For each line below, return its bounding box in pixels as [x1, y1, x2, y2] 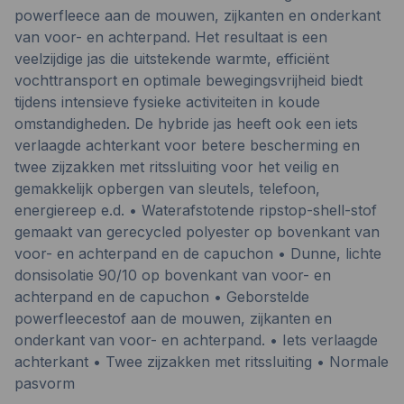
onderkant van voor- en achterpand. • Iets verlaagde [14, 331, 378, 349]
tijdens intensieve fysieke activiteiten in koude [14, 93, 320, 111]
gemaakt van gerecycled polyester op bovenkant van [14, 223, 380, 241]
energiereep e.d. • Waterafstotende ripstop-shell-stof [14, 201, 377, 219]
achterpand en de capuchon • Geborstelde [14, 288, 309, 306]
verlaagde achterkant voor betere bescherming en [14, 136, 360, 154]
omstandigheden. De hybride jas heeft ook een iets [14, 115, 358, 133]
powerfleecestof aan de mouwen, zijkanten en [14, 309, 332, 327]
